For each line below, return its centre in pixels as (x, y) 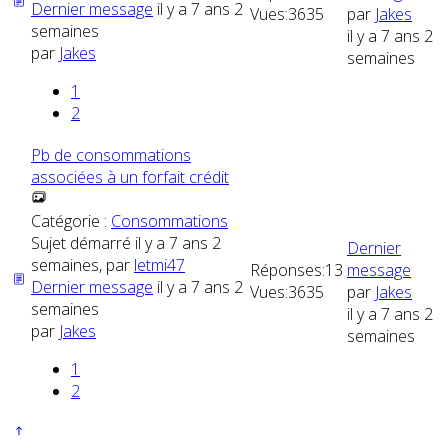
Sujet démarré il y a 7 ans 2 (126, 242)
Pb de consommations (111, 154)
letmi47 (159, 264)
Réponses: (287, 269)
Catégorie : (71, 220)
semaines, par (82, 264)
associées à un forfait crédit (130, 176)
